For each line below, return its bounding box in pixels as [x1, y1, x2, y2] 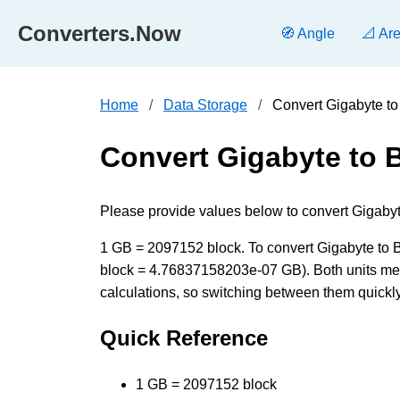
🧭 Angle [280, 26, 335, 41]
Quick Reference [100, 325, 268, 350]
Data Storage [163, 97, 247, 112]
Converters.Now [18, 21, 181, 46]
